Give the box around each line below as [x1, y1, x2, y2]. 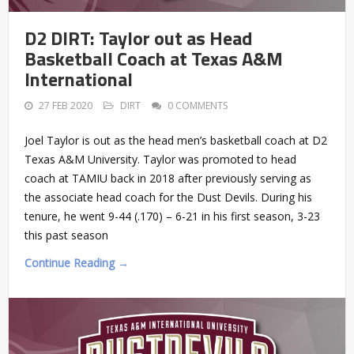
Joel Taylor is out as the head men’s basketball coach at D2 [24, 132, 327, 148]
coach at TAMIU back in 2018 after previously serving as [24, 170, 311, 186]
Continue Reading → [24, 254, 129, 270]
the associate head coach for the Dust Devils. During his [24, 189, 312, 205]
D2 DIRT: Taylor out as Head [24, 23, 252, 52]
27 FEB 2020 [39, 98, 92, 112]
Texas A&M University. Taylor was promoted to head [24, 151, 296, 167]
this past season [24, 227, 108, 243]
